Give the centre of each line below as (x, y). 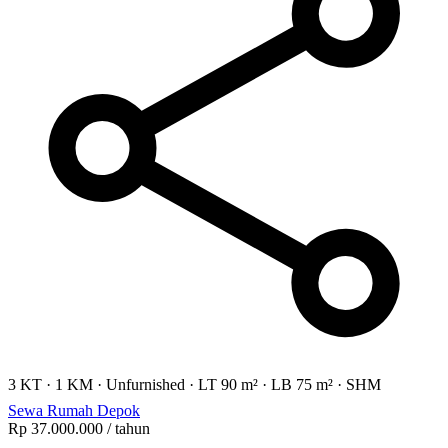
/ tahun (126, 429)
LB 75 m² (302, 385)
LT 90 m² (228, 385)
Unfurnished (145, 385)
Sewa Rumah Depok (74, 411)
